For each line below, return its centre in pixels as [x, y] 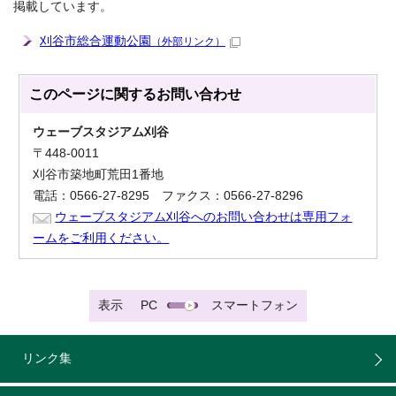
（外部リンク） [188, 42]
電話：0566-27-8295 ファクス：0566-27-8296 [168, 196]
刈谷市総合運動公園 [95, 42]
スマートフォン [255, 306]
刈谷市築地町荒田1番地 [99, 175]
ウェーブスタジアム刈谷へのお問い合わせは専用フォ [204, 217]
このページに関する [93, 95]
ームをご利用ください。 [101, 239]
